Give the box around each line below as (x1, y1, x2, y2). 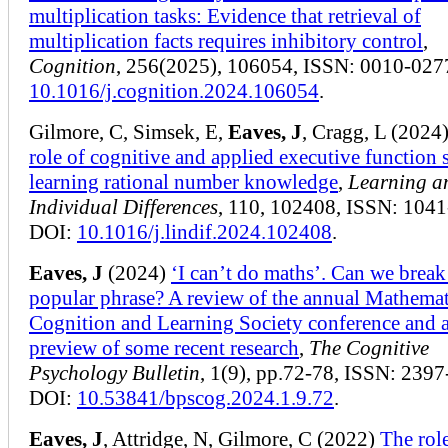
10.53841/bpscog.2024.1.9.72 (77, 385, 334, 410)
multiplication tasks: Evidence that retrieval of (29, 3, 421, 28)
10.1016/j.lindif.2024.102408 (77, 219, 332, 244)
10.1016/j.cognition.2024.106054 (29, 78, 319, 103)
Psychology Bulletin (29, 360, 200, 385)
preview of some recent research (29, 335, 299, 360)
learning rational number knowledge (29, 169, 338, 194)
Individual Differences (29, 194, 218, 219)
